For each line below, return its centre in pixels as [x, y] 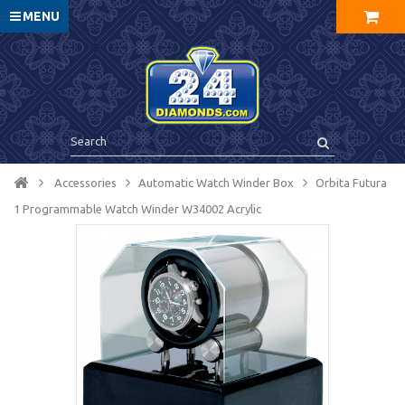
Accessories [85, 183]
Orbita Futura [351, 183]
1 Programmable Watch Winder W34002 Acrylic [137, 209]
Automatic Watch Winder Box [216, 183]
